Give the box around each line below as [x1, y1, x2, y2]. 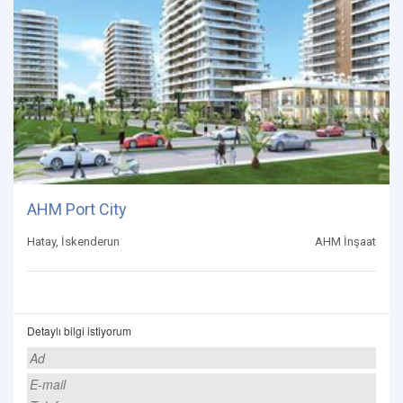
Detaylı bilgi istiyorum [27, 323, 131, 339]
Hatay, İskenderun [27, 235, 120, 249]
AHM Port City [27, 200, 127, 219]
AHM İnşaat [315, 235, 376, 249]
